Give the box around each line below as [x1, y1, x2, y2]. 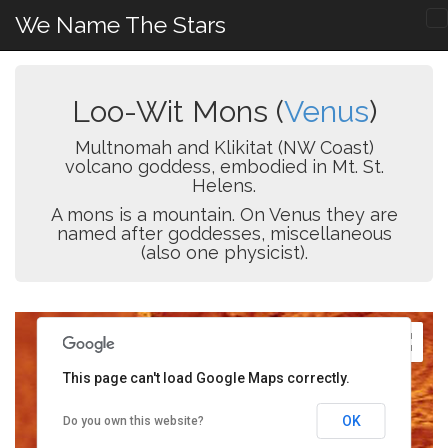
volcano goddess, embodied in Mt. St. [64, 156, 384, 177]
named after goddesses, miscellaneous [56, 223, 392, 244]
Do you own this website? [62, 414, 204, 428]
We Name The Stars [15, 11, 226, 38]
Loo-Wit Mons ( [71, 94, 284, 129]
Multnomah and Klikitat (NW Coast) [74, 137, 374, 158]
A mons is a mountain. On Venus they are [50, 204, 398, 225]
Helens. [192, 175, 256, 196]
